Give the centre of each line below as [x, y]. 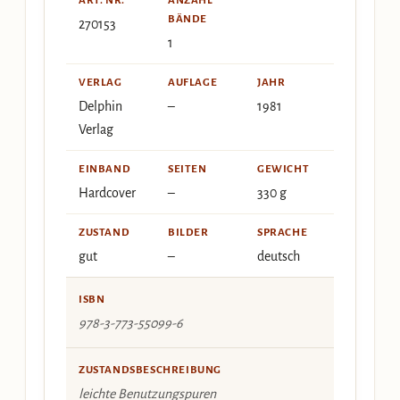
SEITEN [187, 169]
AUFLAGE [193, 82]
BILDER [188, 232]
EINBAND [105, 169]
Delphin [100, 106]
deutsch [279, 256]
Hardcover [107, 192]
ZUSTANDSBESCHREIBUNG [150, 370]
